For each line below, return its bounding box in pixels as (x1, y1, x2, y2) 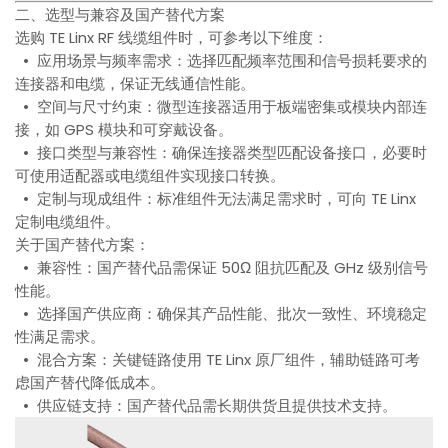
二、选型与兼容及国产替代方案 (15, 4, 226, 26)
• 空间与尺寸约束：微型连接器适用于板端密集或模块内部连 (15, 96, 428, 118)
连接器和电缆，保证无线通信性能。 (15, 73, 256, 95)
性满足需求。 (15, 326, 106, 348)
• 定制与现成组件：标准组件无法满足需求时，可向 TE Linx (15, 188, 417, 210)
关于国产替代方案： (15, 234, 151, 256)
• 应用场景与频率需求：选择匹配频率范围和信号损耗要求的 (15, 50, 428, 72)
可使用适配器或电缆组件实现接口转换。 (15, 165, 286, 187)
